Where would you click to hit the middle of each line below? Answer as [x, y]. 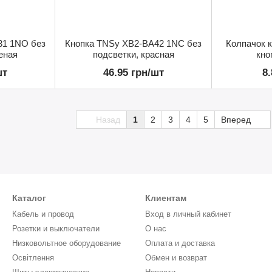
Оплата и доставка [180, 243]
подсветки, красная [133, 55]
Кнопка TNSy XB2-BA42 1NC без [133, 44]
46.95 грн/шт [133, 73]
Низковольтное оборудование [66, 243]
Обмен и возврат [176, 258]
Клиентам [166, 198]
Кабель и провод [43, 214]
